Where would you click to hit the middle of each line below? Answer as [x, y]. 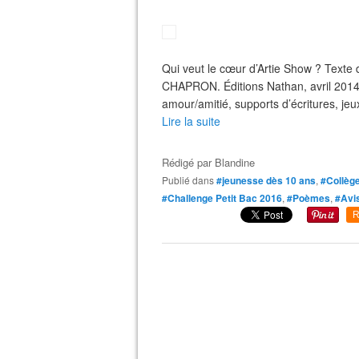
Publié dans [191, 180]
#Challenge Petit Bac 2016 [222, 198]
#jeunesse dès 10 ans [266, 180]
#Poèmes [309, 198]
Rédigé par [188, 162]
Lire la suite [191, 121]
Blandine [235, 162]
